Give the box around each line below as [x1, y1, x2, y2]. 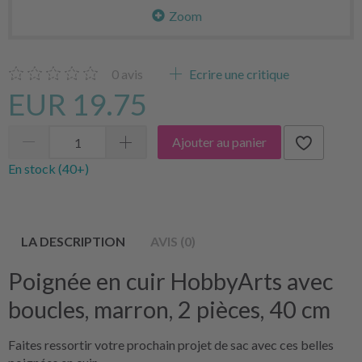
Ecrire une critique [187, 65, 289, 82]
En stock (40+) [8, 160, 89, 176]
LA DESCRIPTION [21, 233, 125, 249]
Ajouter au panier [172, 134, 267, 150]
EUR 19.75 [8, 86, 147, 122]
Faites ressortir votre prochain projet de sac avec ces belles [8, 336, 334, 352]
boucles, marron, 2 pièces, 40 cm [8, 295, 330, 323]
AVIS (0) [150, 233, 196, 249]
